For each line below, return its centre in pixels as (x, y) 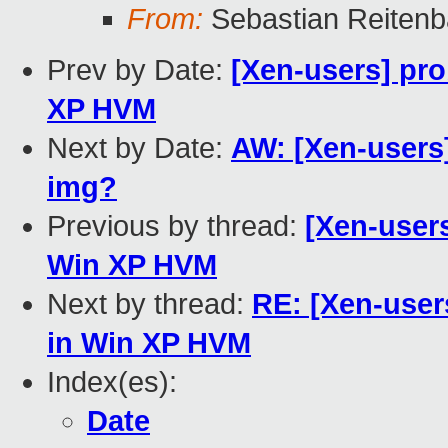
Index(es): (112, 382)
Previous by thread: (176, 226)
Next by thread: (149, 304)
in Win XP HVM (149, 343)
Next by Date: (139, 148)
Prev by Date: (139, 70)
